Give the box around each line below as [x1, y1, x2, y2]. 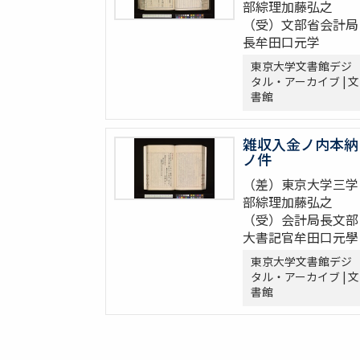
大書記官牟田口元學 [242, 227, 358, 247]
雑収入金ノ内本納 [242, 133, 358, 155]
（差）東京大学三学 [242, 174, 358, 194]
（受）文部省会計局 [242, 14, 358, 35]
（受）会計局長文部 [242, 210, 358, 230]
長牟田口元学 [242, 32, 320, 52]
